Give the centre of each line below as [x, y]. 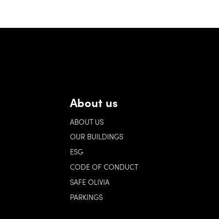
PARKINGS [86, 197]
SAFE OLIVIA [89, 181]
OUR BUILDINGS [96, 136]
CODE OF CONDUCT [104, 166]
